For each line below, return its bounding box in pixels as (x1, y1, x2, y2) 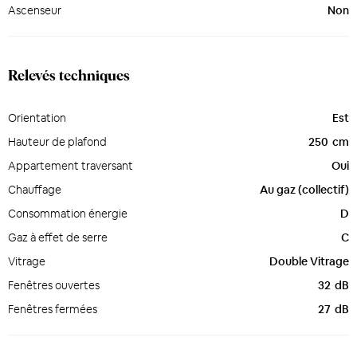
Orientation (8, 111, 66, 125)
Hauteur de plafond (8, 135, 107, 149)
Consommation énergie (8, 206, 127, 221)
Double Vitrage (269, 254, 349, 269)
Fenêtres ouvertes (8, 278, 100, 292)
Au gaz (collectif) (260, 182, 349, 197)
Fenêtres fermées (8, 302, 97, 316)
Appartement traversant (8, 159, 133, 173)
